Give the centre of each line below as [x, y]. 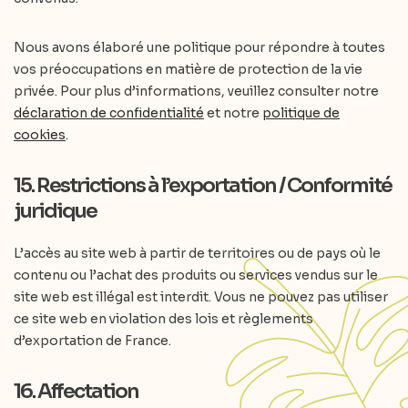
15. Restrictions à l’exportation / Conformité [203, 185]
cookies [40, 135]
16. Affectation [76, 391]
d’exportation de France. [92, 341]
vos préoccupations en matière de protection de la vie [188, 69]
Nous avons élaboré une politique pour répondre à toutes [199, 47]
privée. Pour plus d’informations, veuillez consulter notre [196, 91]
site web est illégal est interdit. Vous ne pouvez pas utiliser [201, 297]
